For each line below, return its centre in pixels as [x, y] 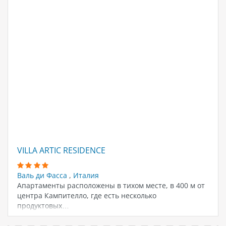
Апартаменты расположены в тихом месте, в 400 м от [111, 186]
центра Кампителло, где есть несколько [87, 196]
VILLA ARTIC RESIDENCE [61, 150]
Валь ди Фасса [43, 176]
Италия [86, 176]
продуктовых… [43, 206]
